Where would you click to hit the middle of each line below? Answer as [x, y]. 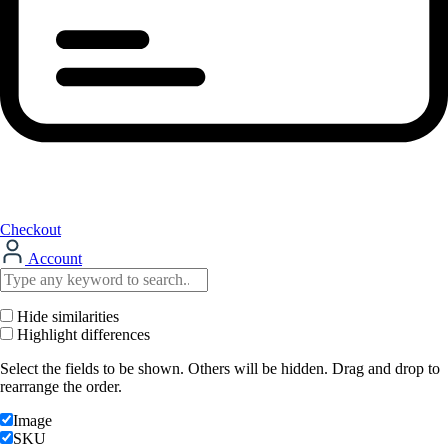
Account [53, 259]
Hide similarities [66, 317]
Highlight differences [81, 335]
